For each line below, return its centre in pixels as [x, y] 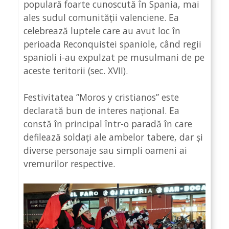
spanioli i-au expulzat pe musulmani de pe [114, 57]
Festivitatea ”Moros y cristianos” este [101, 97]
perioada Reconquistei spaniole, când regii [112, 44]
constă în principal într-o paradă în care [108, 124]
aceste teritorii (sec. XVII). [76, 70]
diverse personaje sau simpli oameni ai [105, 151]
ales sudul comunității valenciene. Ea [101, 17]
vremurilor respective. [69, 164]
